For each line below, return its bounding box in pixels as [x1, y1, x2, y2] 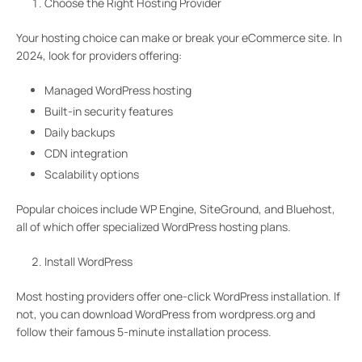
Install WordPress [44, 254, 133, 270]
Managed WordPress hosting [44, 82, 192, 98]
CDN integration [44, 145, 128, 162]
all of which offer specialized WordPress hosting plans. [16, 219, 291, 235]
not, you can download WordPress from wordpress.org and [16, 306, 315, 322]
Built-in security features [44, 103, 173, 119]
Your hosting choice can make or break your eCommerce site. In [16, 29, 342, 45]
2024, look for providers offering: [16, 47, 182, 63]
